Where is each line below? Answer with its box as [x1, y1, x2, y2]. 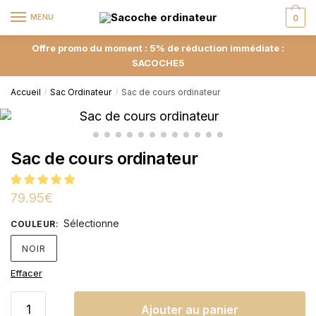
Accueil [11, 86, 41, 97]
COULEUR [11, 218, 56, 229]
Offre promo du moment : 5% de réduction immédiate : [32, 42, 284, 54]
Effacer [11, 267, 42, 279]
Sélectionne [63, 217, 119, 229]
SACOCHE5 [131, 56, 185, 68]
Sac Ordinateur [50, 86, 112, 97]
